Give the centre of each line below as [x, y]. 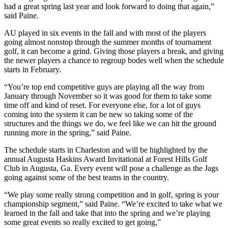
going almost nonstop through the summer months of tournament [108, 42]
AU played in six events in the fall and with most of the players [105, 33]
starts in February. [33, 69]
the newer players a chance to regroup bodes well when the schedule [114, 60]
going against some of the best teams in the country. [87, 177]
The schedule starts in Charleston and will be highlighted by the [106, 150]
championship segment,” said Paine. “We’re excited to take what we [113, 204]
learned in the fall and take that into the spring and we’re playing [107, 213]
